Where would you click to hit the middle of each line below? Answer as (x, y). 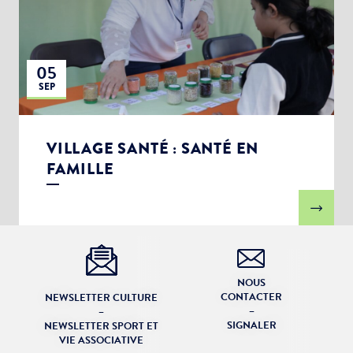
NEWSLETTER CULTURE (102, 298)
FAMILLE (80, 169)
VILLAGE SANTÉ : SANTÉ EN (153, 149)
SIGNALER (251, 325)
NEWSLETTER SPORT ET (102, 326)
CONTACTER (252, 297)
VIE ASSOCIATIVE (102, 340)
